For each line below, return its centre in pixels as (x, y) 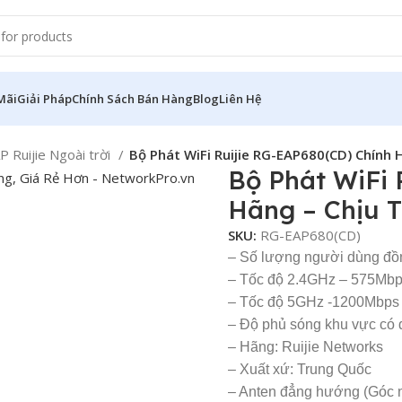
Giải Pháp (44, 98)
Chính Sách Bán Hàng (132, 98)
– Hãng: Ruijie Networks (306, 347)
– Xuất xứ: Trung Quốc (300, 369)
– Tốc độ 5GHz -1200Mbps (314, 302)
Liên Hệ (240, 98)
